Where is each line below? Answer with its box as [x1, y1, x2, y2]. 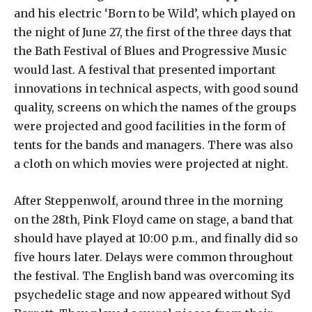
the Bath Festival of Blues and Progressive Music [14, 44, 287, 58]
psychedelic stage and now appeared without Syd [14, 288, 290, 302]
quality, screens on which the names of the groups [14, 100, 297, 115]
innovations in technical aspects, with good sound [14, 81, 298, 96]
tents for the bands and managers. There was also [14, 138, 293, 153]
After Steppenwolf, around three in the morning [14, 194, 283, 208]
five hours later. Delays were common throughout [14, 250, 293, 265]
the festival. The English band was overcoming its [14, 269, 295, 283]
